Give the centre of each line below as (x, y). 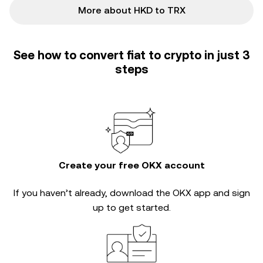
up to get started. (131, 208)
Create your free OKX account (131, 165)
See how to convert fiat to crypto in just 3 (131, 55)
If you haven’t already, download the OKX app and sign (131, 193)
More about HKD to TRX (131, 10)
